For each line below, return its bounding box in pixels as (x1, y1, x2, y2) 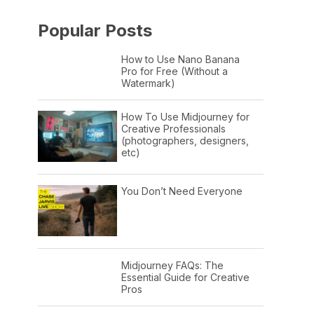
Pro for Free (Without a (121, 64, 228, 77)
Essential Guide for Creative (121, 271, 250, 284)
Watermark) (121, 76, 175, 89)
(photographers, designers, (121, 134, 249, 146)
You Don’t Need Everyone (121, 184, 243, 197)
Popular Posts (38, 20, 152, 41)
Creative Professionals (121, 122, 226, 135)
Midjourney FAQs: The (121, 259, 224, 272)
